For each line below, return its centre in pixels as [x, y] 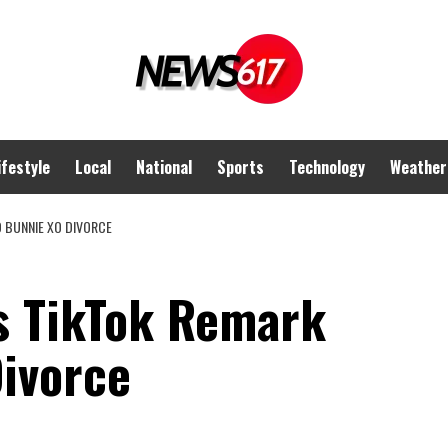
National [164, 167]
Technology [327, 167]
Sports [240, 167]
